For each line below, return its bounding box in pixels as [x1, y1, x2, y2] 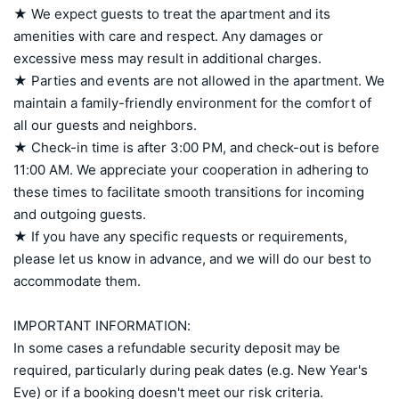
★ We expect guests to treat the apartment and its [13, 4, 330, 22]
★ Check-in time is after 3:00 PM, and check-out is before [13, 138, 379, 156]
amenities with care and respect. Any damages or [13, 27, 323, 45]
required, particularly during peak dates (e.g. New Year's [13, 361, 368, 379]
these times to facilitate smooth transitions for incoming [13, 183, 364, 200]
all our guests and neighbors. [13, 116, 197, 134]
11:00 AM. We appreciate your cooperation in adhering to [13, 160, 369, 178]
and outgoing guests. [13, 205, 146, 223]
